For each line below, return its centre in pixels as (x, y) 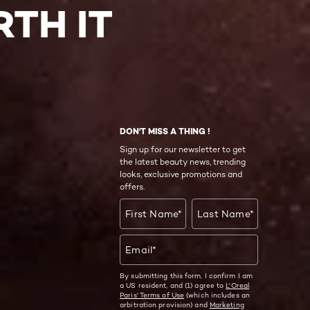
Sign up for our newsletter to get (183, 149)
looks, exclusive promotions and (181, 174)
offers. (133, 187)
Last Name (224, 214)
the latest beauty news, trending (183, 162)
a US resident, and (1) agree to (173, 285)
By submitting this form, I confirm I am (186, 276)
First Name (152, 214)
